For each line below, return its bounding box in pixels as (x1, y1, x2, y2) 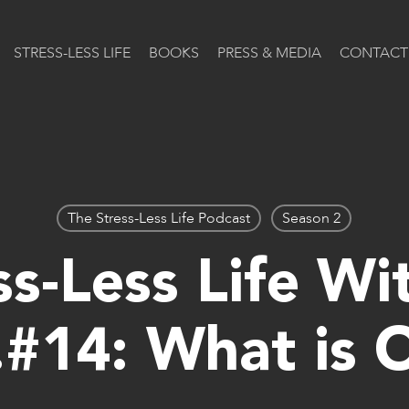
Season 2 (282, 208, 341, 228)
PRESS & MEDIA (217, 43, 321, 63)
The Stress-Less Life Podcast (68, 208, 250, 228)
